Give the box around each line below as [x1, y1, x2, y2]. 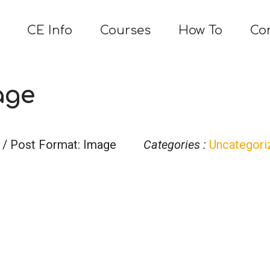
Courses [100, 23, 151, 37]
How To [178, 23, 222, 37]
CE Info [27, 23, 72, 37]
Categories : [143, 137, 206, 152]
